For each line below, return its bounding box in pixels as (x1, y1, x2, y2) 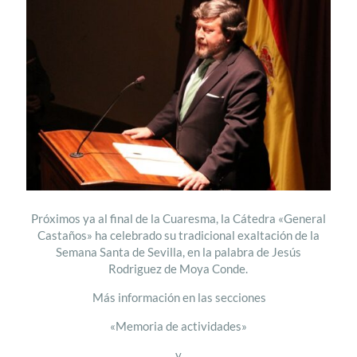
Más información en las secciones (90, 289, 267, 304)
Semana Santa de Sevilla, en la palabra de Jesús (55, 244, 301, 259)
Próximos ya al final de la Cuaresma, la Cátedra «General (30, 210, 326, 226)
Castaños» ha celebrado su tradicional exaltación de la (37, 227, 320, 242)
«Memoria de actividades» (109, 318, 247, 333)
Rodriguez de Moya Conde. (108, 261, 249, 276)
